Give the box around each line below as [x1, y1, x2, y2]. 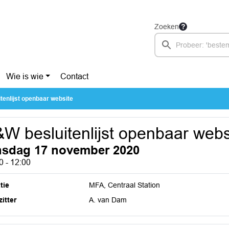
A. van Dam [89, 196, 127, 204]
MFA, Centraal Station [89, 181, 161, 189]
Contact [60, 72, 89, 81]
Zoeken [154, 22, 179, 31]
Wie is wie [6, 72, 43, 81]
